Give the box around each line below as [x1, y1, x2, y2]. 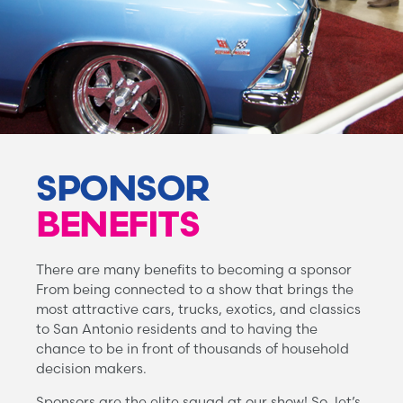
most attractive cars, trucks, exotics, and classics [36, 300, 361, 318]
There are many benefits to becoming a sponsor [36, 261, 352, 279]
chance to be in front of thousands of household [36, 340, 349, 358]
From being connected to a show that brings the [36, 281, 354, 299]
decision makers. [36, 360, 147, 378]
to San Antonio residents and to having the [36, 320, 318, 338]
